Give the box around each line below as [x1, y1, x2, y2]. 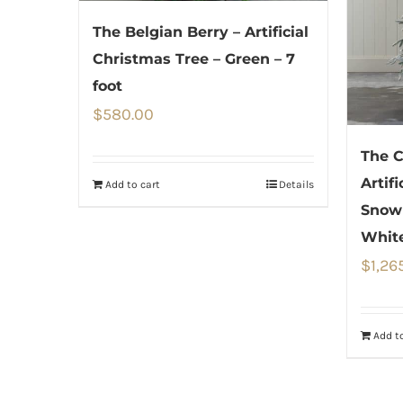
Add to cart [105, 178, 160, 192]
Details [278, 178, 314, 192]
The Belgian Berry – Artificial [93, 23, 309, 41]
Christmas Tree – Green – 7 [93, 50, 295, 68]
